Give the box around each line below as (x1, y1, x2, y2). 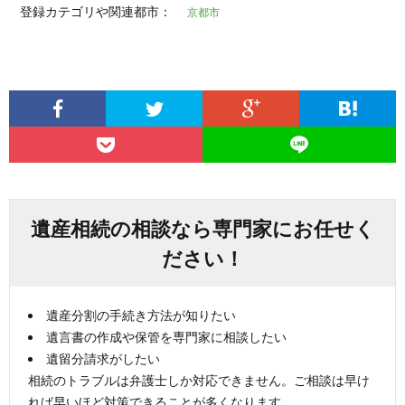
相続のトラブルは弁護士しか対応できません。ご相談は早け (28, 372, 370, 388)
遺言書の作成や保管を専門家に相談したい (46, 328, 287, 344)
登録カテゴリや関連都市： (20, 3, 174, 19)
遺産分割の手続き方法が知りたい (46, 306, 236, 323)
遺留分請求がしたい (46, 350, 160, 366)
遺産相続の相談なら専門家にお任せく (30, 215, 375, 240)
